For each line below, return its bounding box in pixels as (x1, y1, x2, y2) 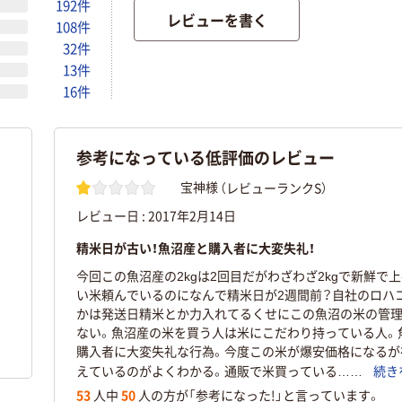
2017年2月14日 (147, 205, 236, 224)
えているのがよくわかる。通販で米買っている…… (75, 364, 363, 380)
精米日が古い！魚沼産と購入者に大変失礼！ (75, 238, 315, 257)
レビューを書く (166, 9, 267, 31)
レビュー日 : (75, 205, 148, 224)
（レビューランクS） (219, 178, 328, 197)
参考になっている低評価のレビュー (75, 145, 335, 170)
